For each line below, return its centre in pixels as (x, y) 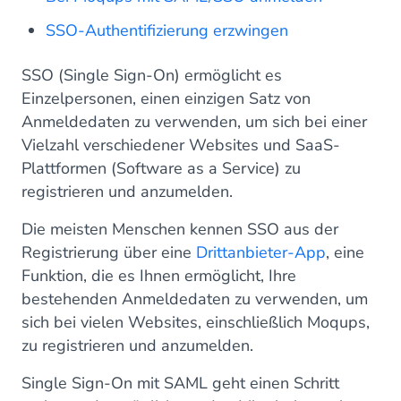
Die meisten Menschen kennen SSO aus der (180, 229)
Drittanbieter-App (261, 252)
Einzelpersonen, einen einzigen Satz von (166, 98)
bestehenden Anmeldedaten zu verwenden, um (195, 299)
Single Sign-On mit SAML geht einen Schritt (180, 383)
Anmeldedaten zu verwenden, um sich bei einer (194, 122)
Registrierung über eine (109, 252)
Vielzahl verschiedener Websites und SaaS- (181, 145)
